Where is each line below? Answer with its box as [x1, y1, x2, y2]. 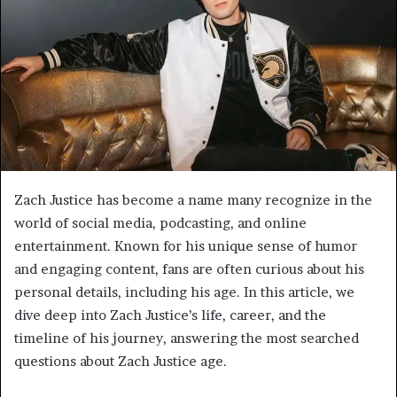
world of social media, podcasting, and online [14, 214, 307, 231]
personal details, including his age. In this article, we [14, 283, 354, 300]
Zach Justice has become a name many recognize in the [14, 191, 372, 208]
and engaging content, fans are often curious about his [14, 260, 364, 277]
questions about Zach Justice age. [14, 352, 227, 370]
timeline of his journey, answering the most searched [14, 329, 359, 346]
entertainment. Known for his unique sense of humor [14, 237, 357, 254]
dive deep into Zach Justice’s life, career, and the [14, 306, 326, 323]
